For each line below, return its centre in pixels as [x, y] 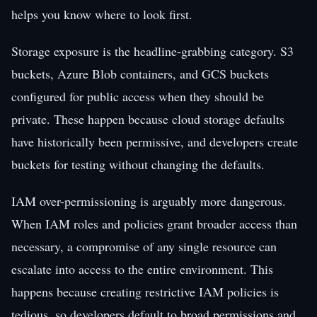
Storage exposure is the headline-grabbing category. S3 [152, 51]
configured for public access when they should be [138, 96]
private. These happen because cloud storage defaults [148, 119]
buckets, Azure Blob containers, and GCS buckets [140, 73]
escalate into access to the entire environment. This [142, 269]
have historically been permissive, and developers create [155, 141]
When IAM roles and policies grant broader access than [154, 223]
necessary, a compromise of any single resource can [144, 246]
